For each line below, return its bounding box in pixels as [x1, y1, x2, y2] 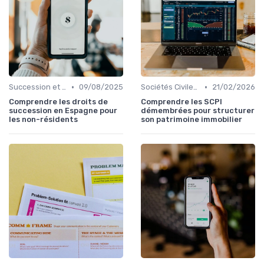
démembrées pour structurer [141, 106, 255, 115]
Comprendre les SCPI [141, 97, 222, 107]
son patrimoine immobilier [141, 115, 242, 124]
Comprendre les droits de [9, 97, 108, 107]
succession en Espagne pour [9, 106, 117, 115]
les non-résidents [9, 115, 78, 124]
